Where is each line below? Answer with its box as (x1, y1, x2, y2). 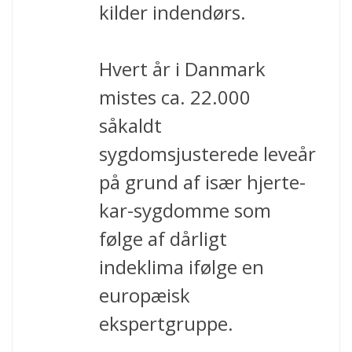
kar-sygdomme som (99, 196, 271, 223)
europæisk (99, 281, 190, 308)
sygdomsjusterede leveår (99, 140, 316, 167)
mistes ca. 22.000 (99, 83, 251, 110)
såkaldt (99, 112, 162, 138)
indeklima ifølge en (99, 253, 264, 280)
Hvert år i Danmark (99, 55, 266, 82)
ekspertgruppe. (99, 310, 233, 336)
